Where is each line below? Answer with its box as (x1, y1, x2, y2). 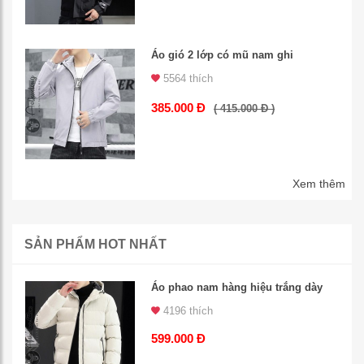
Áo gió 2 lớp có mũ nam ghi (151, 49, 294, 62)
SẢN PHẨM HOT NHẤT (24, 236, 167, 251)
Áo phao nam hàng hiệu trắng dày (151, 280, 323, 293)
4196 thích (160, 304, 214, 317)
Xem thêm (292, 176, 345, 190)
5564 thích (160, 72, 214, 85)
